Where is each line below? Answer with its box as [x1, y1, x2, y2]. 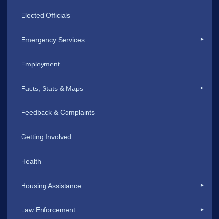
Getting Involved [21, 133, 72, 141]
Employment [21, 60, 60, 68]
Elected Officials [21, 11, 71, 20]
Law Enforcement [21, 206, 76, 214]
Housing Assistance [21, 181, 82, 190]
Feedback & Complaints [21, 109, 95, 117]
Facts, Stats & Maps [21, 84, 84, 92]
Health [21, 157, 42, 165]
